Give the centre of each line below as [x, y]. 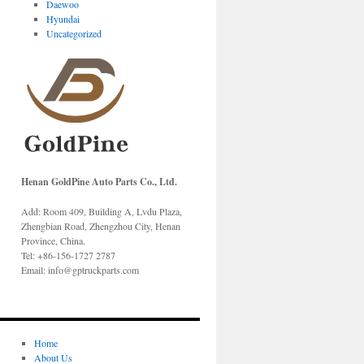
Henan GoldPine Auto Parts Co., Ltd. [99, 182]
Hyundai [63, 19]
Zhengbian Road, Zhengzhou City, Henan [101, 226]
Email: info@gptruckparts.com [80, 270]
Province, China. [53, 240]
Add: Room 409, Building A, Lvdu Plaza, [102, 211]
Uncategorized [74, 33]
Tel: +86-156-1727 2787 [68, 255]
